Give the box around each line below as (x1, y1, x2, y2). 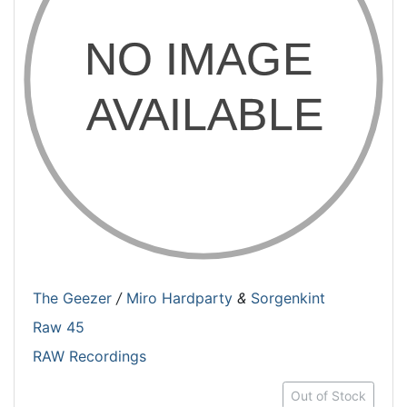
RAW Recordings (33, 347, 146, 365)
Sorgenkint (251, 289, 325, 307)
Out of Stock (291, 388, 366, 403)
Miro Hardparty (126, 289, 233, 307)
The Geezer (33, 289, 112, 307)
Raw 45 (33, 318, 84, 336)
